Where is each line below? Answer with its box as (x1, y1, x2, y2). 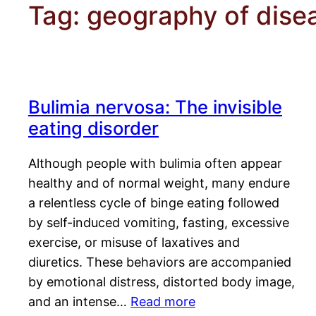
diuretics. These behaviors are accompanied (28, 255, 291, 270)
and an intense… (28, 294, 130, 310)
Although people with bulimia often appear (28, 156, 282, 171)
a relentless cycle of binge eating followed (28, 195, 279, 211)
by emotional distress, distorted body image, (28, 274, 295, 290)
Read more (130, 294, 195, 310)
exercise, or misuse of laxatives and (28, 235, 240, 250)
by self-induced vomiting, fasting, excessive (28, 215, 289, 231)
